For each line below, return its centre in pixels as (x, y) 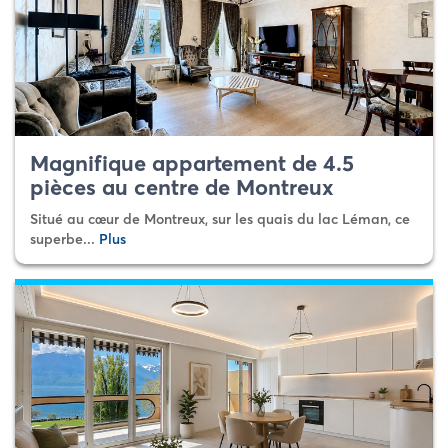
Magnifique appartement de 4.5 (192, 163)
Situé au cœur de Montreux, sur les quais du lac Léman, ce (220, 219)
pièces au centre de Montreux (182, 187)
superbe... (64, 239)
